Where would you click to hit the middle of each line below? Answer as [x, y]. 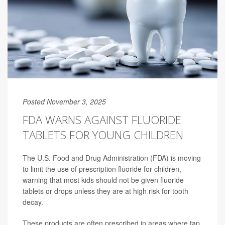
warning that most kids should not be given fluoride [103, 180]
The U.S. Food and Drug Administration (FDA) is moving [112, 158]
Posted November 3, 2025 [64, 102]
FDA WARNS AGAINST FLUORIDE [102, 120]
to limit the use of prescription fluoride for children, [102, 169]
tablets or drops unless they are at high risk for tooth [105, 191]
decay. [33, 202]
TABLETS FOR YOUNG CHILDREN [103, 135]
